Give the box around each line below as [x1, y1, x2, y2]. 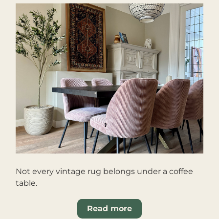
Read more [87, 204, 132, 213]
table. [16, 178, 37, 188]
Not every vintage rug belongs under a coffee [16, 167, 193, 176]
